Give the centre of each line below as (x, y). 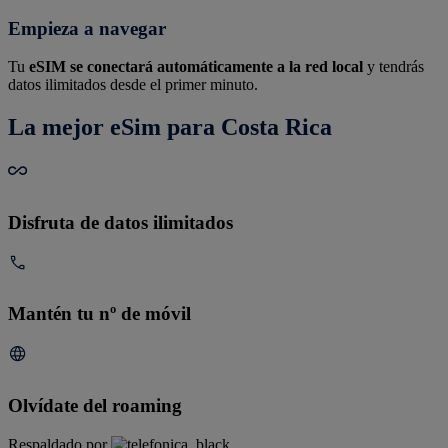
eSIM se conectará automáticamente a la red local (196, 67)
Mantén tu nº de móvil (99, 314)
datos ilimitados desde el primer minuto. (133, 85)
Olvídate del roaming (95, 405)
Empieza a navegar (87, 28)
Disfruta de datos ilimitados (120, 222)
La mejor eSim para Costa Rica (170, 127)
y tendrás (393, 67)
